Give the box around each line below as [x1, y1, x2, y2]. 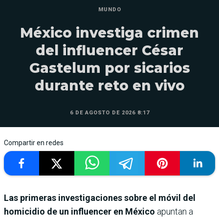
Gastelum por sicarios [29, 60, 190, 77]
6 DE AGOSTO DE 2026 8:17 [69, 109, 150, 116]
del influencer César [36, 42, 183, 59]
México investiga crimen [20, 24, 199, 42]
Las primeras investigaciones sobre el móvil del [4, 193, 196, 203]
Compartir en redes [4, 139, 64, 147]
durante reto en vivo [34, 77, 185, 94]
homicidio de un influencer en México [4, 206, 155, 217]
